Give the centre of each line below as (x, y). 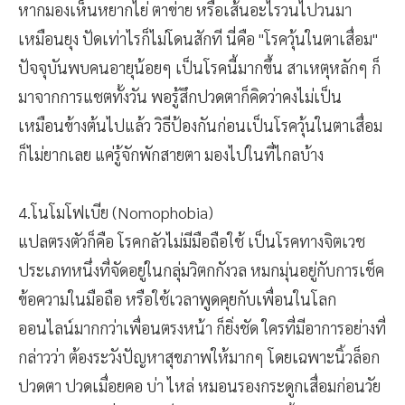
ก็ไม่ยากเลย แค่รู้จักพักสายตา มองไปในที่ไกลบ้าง (171, 155)
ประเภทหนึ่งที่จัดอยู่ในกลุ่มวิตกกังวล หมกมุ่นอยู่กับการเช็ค (201, 270)
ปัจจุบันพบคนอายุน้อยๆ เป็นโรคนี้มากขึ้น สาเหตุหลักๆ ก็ (199, 68)
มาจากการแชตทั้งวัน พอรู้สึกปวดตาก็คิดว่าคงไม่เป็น (180, 97)
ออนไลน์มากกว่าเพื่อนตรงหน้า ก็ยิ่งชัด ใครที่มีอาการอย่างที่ (202, 328)
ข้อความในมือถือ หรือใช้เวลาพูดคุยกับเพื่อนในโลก (177, 299)
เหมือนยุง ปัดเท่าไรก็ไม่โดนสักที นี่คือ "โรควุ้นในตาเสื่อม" (198, 39)
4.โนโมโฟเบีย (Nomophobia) (116, 212)
